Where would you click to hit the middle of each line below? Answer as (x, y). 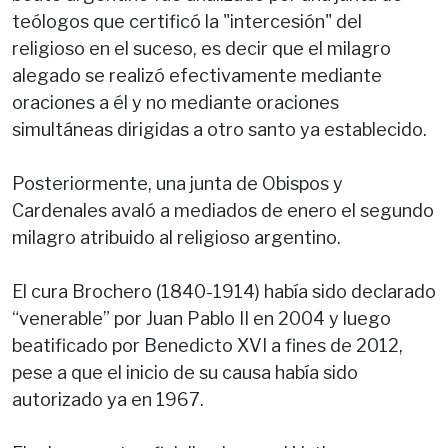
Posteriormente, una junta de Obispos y (177, 183)
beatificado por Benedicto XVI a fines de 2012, (207, 345)
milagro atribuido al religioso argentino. (176, 237)
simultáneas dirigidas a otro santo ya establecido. (219, 129)
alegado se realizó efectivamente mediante (197, 75)
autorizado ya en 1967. (110, 399)
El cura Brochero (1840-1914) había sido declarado (224, 291)
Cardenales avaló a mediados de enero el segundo (223, 210)
